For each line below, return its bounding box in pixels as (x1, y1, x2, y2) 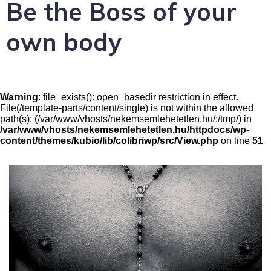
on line (218, 135, 252, 146)
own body (6, 27, 122, 57)
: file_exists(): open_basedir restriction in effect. (38, 92, 238, 102)
